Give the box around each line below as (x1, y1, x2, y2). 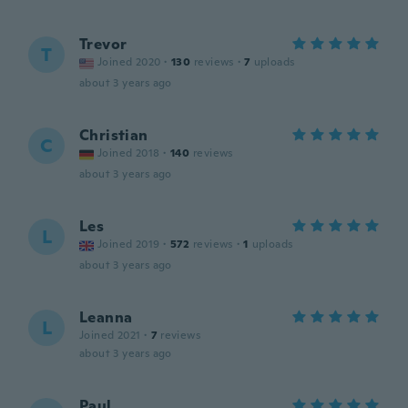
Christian (79, 126, 148, 145)
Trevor (79, 35, 127, 54)
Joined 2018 (97, 146, 160, 160)
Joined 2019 (97, 237, 160, 251)
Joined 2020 (97, 55, 161, 69)
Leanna (79, 308, 133, 327)
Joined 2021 (79, 328, 141, 342)
